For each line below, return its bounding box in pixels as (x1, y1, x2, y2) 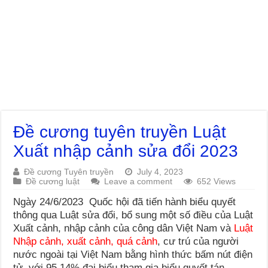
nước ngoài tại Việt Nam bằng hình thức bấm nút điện (13, 248, 253, 260)
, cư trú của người (157, 235, 239, 247)
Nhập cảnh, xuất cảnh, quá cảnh (13, 235, 158, 247)
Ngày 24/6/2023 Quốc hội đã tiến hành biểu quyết (13, 196, 236, 208)
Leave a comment (104, 176, 173, 186)
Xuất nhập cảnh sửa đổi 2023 (13, 141, 239, 160)
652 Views (197, 176, 236, 186)
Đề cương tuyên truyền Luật (13, 122, 227, 141)
